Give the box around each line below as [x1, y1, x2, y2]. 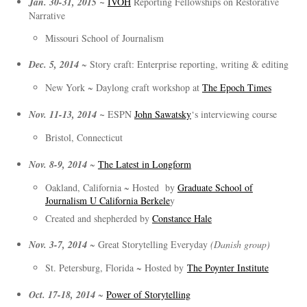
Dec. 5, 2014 [28, 58, 79, 72]
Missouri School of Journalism [45, 31, 164, 45]
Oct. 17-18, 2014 [28, 287, 95, 302]
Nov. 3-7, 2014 [28, 238, 87, 252]
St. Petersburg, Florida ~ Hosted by [45, 261, 187, 275]
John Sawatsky [134, 108, 191, 121]
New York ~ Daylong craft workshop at [45, 81, 202, 95]
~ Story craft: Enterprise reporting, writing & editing [78, 58, 288, 71]
